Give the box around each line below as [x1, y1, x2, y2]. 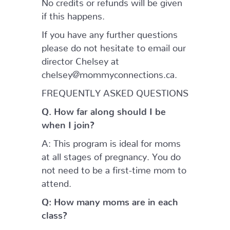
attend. [41, 178, 71, 184]
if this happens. [41, 10, 105, 17]
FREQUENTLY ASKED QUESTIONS [41, 87, 188, 94]
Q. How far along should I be [41, 106, 166, 112]
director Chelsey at [41, 55, 119, 62]
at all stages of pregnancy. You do [41, 151, 181, 158]
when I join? [41, 119, 94, 126]
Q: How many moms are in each [41, 196, 178, 203]
